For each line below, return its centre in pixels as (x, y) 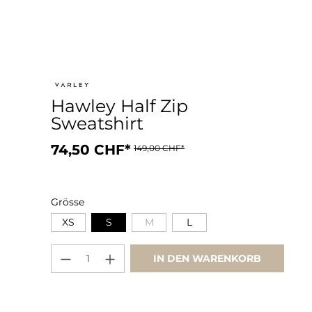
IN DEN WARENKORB (208, 258)
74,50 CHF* (91, 150)
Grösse (68, 202)
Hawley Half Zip (119, 106)
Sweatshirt (97, 123)
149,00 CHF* (159, 148)
